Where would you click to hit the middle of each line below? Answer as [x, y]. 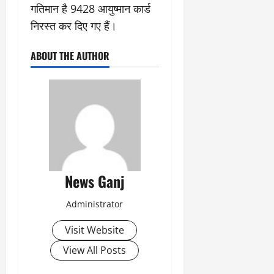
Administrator [95, 204]
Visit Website [95, 230]
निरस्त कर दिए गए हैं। [74, 25]
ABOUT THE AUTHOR [70, 55]
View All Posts [95, 250]
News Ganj [95, 181]
